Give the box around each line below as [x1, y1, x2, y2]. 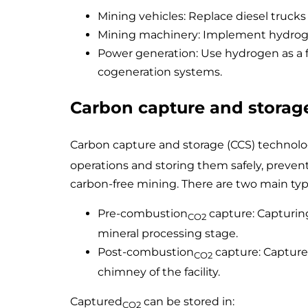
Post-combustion [98, 245, 194, 258]
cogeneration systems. [98, 65, 222, 78]
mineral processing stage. [98, 226, 238, 240]
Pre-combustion [98, 206, 188, 220]
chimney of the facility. [98, 265, 220, 278]
